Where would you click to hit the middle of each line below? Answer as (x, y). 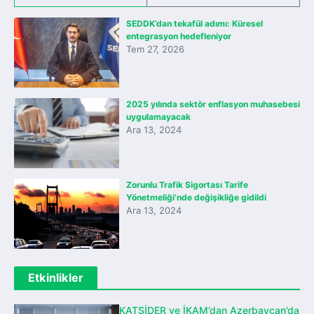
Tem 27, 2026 (155, 49)
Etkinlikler (56, 278)
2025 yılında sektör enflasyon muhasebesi (213, 104)
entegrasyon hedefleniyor (179, 36)
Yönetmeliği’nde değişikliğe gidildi (196, 197)
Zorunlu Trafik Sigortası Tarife (187, 185)
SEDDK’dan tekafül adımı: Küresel (194, 23)
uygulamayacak (158, 117)
